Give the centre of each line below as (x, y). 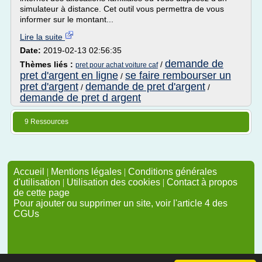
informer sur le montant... (67, 19)
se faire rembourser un (178, 75)
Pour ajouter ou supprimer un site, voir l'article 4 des (120, 203)
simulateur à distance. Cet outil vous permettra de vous (122, 9)
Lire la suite (42, 37)
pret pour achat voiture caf (117, 65)
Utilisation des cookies (113, 182)
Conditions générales (173, 172)
